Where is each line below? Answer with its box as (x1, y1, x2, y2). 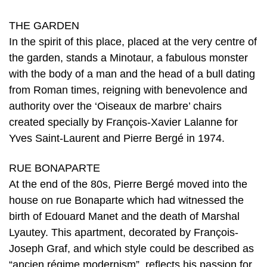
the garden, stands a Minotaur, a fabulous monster (9, 51, 248, 64)
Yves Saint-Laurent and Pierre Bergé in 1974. (9, 132, 225, 144)
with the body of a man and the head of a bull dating (9, 67, 255, 80)
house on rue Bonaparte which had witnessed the (9, 194, 244, 206)
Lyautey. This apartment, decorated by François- (9, 226, 238, 238)
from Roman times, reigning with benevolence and (9, 83, 247, 96)
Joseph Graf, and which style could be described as (9, 242, 254, 254)
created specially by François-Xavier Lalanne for (9, 116, 238, 128)
